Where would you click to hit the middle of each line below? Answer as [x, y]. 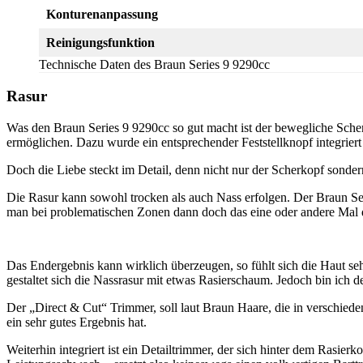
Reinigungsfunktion [100, 42]
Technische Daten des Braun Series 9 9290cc [154, 64]
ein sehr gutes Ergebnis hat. [77, 322]
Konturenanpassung [102, 14]
